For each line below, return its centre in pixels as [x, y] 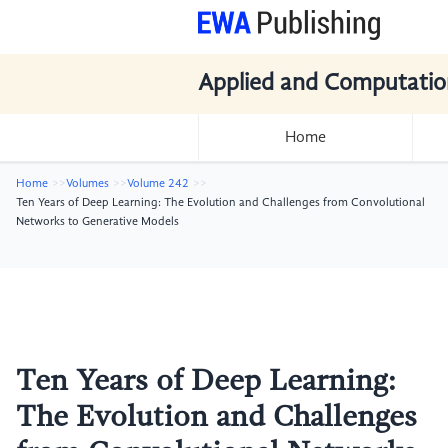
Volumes [87, 184]
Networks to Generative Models [97, 222]
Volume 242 [158, 184]
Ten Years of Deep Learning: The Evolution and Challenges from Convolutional [220, 203]
